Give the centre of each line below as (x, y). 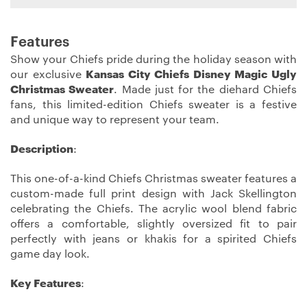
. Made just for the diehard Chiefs (206, 90)
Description (42, 149)
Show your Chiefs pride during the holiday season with (153, 60)
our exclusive (48, 75)
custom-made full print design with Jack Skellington (153, 194)
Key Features (46, 283)
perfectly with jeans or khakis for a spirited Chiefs (153, 239)
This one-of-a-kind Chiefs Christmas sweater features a (153, 179)
